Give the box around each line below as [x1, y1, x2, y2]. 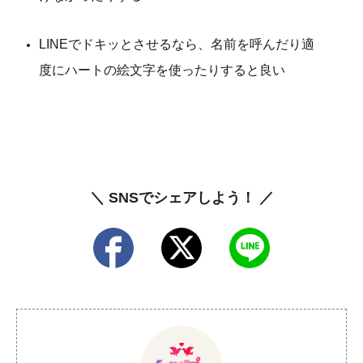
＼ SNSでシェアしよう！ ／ [89, 190, 274, 207]
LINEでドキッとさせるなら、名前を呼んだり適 [39, 37, 314, 52]
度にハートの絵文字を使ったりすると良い [39, 63, 285, 78]
